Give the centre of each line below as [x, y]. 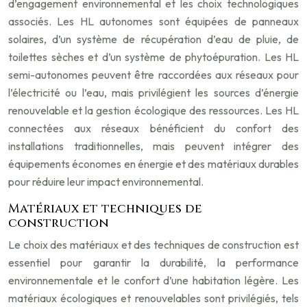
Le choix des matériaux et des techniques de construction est [153, 245]
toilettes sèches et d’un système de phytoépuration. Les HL [153, 57]
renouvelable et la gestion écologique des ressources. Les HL [153, 111]
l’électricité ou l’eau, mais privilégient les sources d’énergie [153, 93]
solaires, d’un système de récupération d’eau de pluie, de [153, 39]
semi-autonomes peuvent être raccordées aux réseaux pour [153, 75]
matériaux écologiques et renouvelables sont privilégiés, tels [153, 298]
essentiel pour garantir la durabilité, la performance [153, 263]
